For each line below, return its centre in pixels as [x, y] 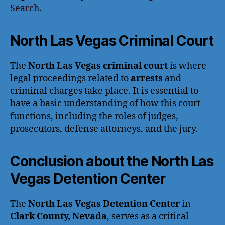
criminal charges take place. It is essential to [104, 91]
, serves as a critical [148, 217]
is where [187, 66]
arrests [147, 79]
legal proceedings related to [70, 79]
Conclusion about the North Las [112, 161]
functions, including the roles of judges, [94, 116]
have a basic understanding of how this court [105, 104]
